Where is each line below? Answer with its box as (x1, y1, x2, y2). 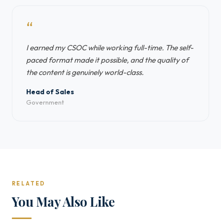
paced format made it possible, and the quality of (26, 55, 188, 65)
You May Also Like (12, 193, 115, 210)
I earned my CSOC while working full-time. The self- (26, 43, 193, 52)
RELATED (12, 180, 46, 187)
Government (26, 98, 64, 106)
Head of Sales (26, 87, 74, 96)
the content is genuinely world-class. (26, 68, 144, 77)
